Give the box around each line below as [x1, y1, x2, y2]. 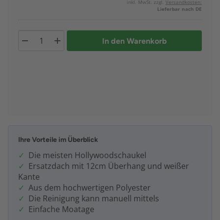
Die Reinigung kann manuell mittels [28, 193, 159, 204]
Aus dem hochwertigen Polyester [28, 182, 151, 193]
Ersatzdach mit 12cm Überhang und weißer [28, 161, 189, 172]
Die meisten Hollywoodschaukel [28, 150, 146, 161]
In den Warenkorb [102, 36, 167, 46]
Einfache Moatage [28, 204, 94, 215]
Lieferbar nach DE [157, 5, 202, 13]
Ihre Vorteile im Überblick [18, 136, 98, 144]
